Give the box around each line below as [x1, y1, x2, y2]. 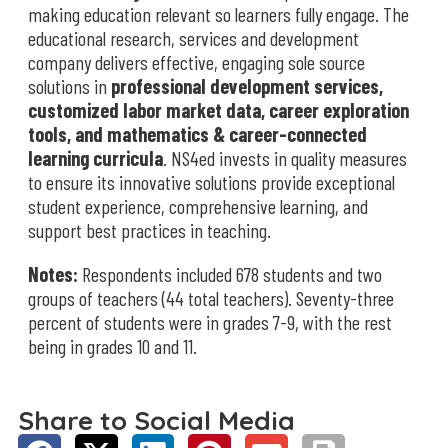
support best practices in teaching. [28, 218, 271, 242]
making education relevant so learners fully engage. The [28, 2, 409, 26]
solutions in [28, 74, 111, 98]
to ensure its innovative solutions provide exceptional [28, 170, 395, 194]
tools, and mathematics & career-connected [28, 122, 367, 146]
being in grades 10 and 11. [28, 334, 197, 358]
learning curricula [28, 146, 163, 170]
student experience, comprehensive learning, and [28, 194, 368, 218]
